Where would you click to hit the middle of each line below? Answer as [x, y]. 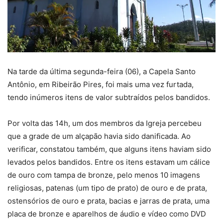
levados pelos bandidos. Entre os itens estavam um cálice [109, 162]
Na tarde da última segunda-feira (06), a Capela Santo [102, 71]
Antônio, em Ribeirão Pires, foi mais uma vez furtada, [101, 84]
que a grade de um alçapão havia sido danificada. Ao [99, 136]
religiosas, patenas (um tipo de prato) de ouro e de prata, [107, 188]
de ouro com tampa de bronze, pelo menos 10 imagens [104, 175]
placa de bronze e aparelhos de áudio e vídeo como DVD [107, 214]
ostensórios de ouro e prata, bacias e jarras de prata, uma [109, 201]
